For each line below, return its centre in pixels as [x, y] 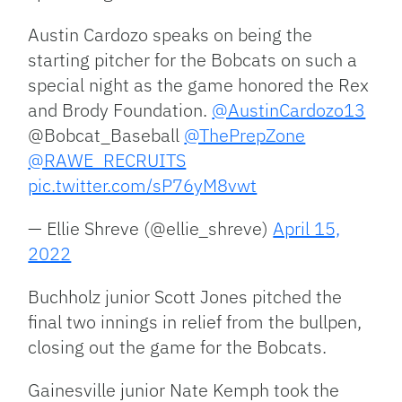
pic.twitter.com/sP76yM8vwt [143, 185]
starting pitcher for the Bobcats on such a [193, 59]
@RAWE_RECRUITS [107, 160]
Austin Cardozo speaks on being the [170, 34]
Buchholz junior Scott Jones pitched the [185, 296]
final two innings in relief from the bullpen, [195, 321]
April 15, [307, 228]
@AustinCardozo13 [289, 109]
